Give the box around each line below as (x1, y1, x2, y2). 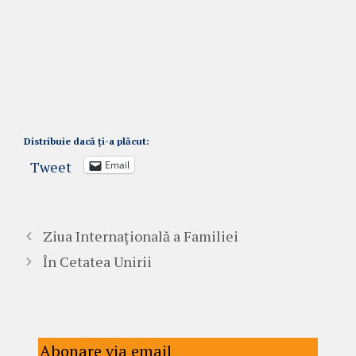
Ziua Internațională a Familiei (42, 226, 238, 246)
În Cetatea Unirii (42, 252, 152, 272)
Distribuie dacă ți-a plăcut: (24, 135, 149, 148)
